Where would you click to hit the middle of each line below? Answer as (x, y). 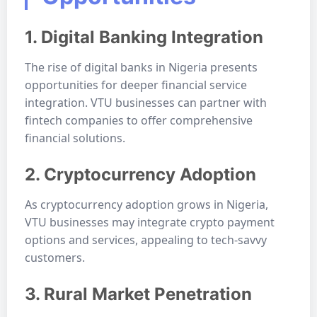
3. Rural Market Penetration (138, 294)
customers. (55, 258)
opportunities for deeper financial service (136, 85)
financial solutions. (75, 138)
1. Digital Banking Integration (144, 37)
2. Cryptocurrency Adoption (140, 174)
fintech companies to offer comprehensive (139, 120)
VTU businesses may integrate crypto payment (150, 222)
